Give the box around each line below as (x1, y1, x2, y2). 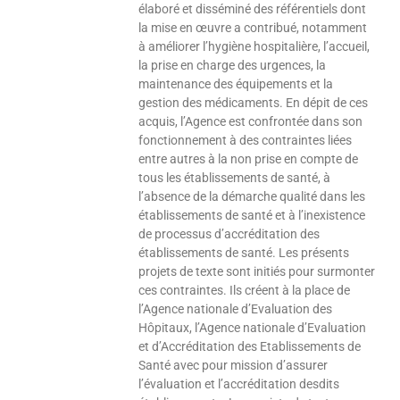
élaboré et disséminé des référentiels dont (138, 2, 367, 17)
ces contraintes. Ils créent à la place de (138, 283, 351, 298)
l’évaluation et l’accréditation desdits (138, 377, 340, 392)
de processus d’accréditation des (138, 227, 321, 242)
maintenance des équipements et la (138, 77, 334, 92)
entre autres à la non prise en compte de (138, 152, 359, 167)
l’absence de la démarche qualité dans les (138, 189, 366, 204)
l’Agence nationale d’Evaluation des (138, 302, 333, 317)
